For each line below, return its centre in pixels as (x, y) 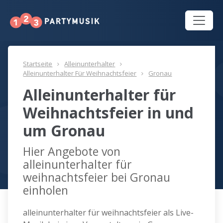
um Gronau (64, 131)
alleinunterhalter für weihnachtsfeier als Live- (109, 213)
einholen (46, 190)
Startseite (38, 64)
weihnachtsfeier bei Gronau (97, 177)
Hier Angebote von (72, 152)
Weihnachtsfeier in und (109, 113)
